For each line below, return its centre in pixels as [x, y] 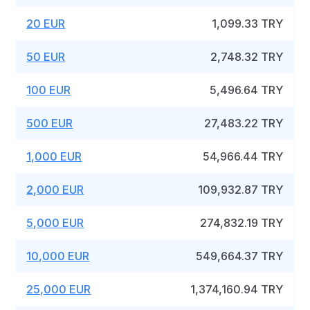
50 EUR [46, 57]
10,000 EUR [58, 256]
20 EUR [46, 24]
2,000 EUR [55, 190]
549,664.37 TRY [240, 256]
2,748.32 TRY [247, 57]
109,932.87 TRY [241, 190]
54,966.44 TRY [243, 156]
